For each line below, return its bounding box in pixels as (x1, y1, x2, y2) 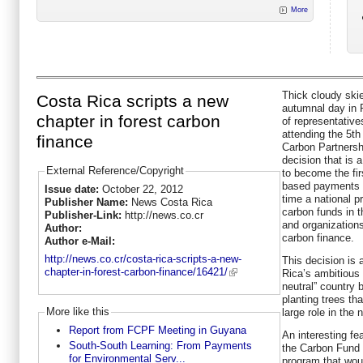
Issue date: (44, 182, 102, 195)
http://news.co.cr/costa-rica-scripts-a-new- (44, 253, 241, 266)
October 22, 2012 (101, 182, 183, 195)
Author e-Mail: (44, 234, 118, 247)
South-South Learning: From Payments (68, 340, 252, 352)
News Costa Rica (130, 195, 212, 208)
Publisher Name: (44, 195, 131, 208)
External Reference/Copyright (45, 164, 184, 177)
